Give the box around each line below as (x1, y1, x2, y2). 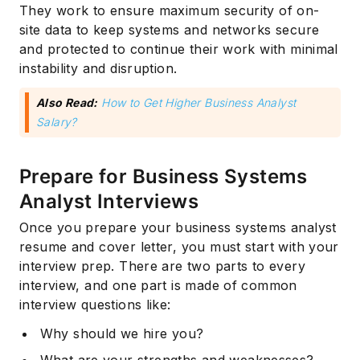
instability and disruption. (19, 60, 178, 77)
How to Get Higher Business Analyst (101, 96, 297, 110)
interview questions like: (19, 297, 171, 313)
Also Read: (36, 96, 98, 110)
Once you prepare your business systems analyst (19, 219, 337, 236)
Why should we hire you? (39, 325, 204, 342)
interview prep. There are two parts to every (19, 258, 305, 275)
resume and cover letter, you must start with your (19, 239, 339, 256)
